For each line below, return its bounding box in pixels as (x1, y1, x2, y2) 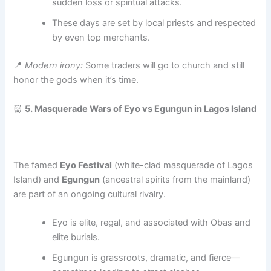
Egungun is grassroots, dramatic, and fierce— (52, 252, 241, 264)
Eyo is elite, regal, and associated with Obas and (52, 217, 251, 229)
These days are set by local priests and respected (52, 18, 256, 29)
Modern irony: (25, 60, 83, 71)
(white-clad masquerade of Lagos (112, 159, 253, 171)
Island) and (13, 174, 62, 185)
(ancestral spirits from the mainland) (100, 174, 251, 185)
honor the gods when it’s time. (13, 74, 139, 86)
